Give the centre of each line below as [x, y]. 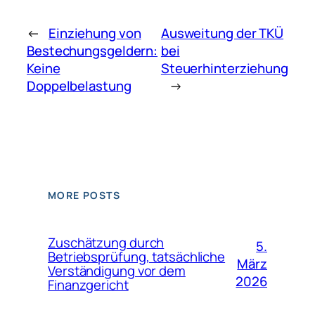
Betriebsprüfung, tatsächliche [137, 257]
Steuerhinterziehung [224, 68]
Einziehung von [95, 33]
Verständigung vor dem [117, 271]
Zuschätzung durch [106, 243]
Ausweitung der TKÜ [222, 33]
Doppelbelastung [79, 85]
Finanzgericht [88, 285]
